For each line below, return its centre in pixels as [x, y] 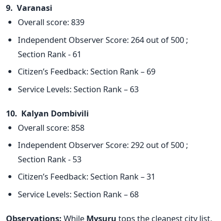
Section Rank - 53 [50, 159]
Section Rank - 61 [50, 54]
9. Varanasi [29, 8]
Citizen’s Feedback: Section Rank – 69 [87, 72]
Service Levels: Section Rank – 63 [78, 89]
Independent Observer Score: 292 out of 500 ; [103, 145]
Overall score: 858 [51, 127]
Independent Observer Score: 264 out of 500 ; [103, 39]
